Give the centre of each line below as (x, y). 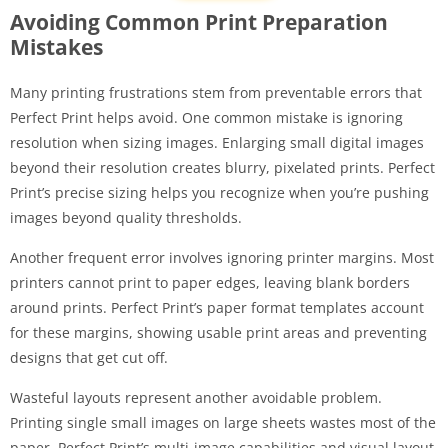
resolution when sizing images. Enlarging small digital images (217, 142)
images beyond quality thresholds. (126, 217)
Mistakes (56, 46)
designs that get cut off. (89, 357)
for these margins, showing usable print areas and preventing (218, 332)
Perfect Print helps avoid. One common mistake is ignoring (206, 117)
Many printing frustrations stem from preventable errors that (216, 92)
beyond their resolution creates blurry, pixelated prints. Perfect (222, 167)
